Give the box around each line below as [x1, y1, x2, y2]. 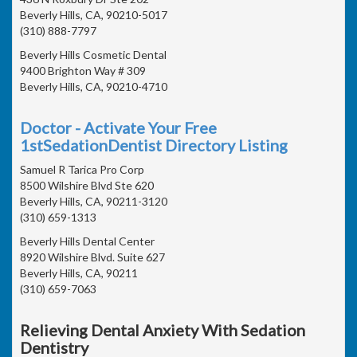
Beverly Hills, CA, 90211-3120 [20, 194, 167, 208]
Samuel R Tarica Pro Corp [20, 162, 144, 176]
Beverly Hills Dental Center [20, 233, 155, 248]
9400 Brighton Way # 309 [20, 63, 146, 77]
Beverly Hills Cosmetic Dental [20, 47, 167, 61]
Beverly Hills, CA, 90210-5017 [20, 7, 167, 22]
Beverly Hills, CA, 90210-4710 [20, 79, 167, 93]
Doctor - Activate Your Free [20, 117, 217, 137]
